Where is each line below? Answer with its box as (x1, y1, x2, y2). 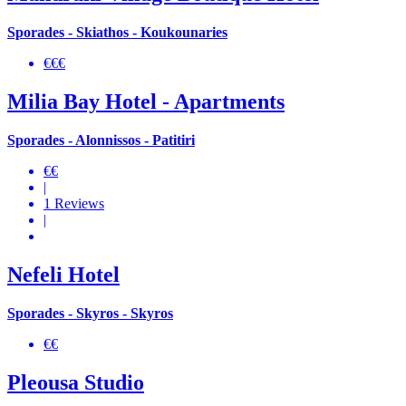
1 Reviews (43, 196, 104, 212)
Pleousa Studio (7, 370, 144, 394)
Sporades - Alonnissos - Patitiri (7, 132, 195, 149)
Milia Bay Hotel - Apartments (7, 90, 285, 114)
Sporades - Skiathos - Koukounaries (7, 24, 227, 41)
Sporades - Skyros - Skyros (7, 304, 173, 321)
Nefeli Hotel (7, 263, 120, 287)
